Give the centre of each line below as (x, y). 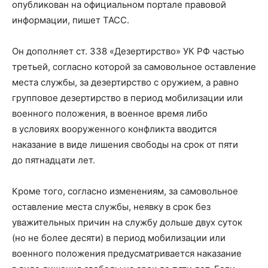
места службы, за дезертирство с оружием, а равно (125, 82)
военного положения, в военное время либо (110, 113)
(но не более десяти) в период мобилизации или (119, 238)
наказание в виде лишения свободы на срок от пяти (125, 144)
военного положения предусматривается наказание (127, 253)
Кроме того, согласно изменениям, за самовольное (125, 191)
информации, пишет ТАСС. (71, 20)
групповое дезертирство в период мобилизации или (127, 98)
